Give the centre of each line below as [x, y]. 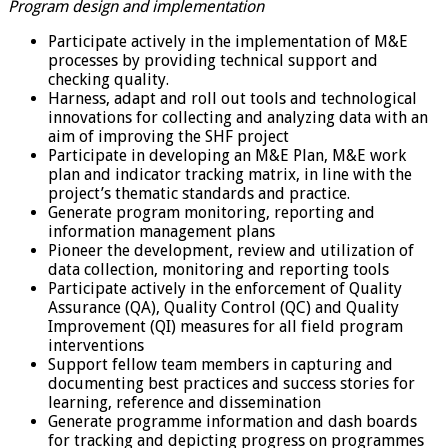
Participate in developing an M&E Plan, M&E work [227, 155]
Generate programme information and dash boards [232, 421]
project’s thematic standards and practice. [199, 193]
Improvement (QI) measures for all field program [225, 326]
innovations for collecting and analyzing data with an [238, 117]
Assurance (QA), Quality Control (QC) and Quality [223, 307]
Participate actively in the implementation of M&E [228, 41]
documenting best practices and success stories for [231, 383]
